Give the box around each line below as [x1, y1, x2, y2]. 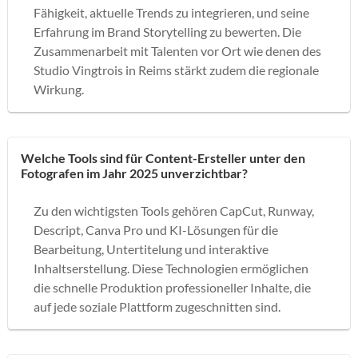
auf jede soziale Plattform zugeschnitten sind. [34, 298, 280, 314]
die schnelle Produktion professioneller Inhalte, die [34, 279, 311, 295]
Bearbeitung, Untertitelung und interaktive [34, 241, 268, 257]
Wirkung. [34, 81, 84, 97]
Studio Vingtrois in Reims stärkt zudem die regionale [34, 62, 319, 78]
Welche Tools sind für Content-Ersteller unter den [21, 149, 305, 165]
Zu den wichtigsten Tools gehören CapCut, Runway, [34, 202, 314, 218]
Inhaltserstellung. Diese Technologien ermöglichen [34, 260, 308, 276]
